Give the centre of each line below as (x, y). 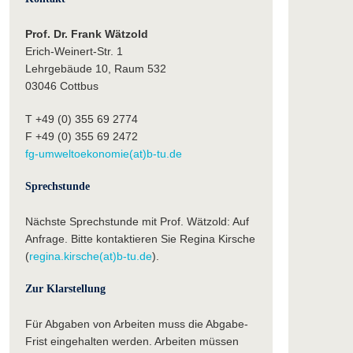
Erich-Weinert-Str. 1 (74, 52)
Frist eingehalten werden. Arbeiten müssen (132, 342)
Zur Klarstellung (65, 289)
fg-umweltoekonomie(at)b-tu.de (103, 154)
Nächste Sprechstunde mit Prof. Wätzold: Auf (137, 222)
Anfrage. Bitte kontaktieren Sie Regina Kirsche (140, 239)
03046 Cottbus (61, 86)
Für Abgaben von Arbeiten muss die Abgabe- (136, 324)
